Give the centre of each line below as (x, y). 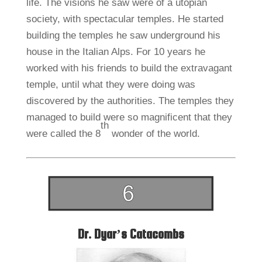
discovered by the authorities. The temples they (130, 101)
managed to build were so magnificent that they (129, 118)
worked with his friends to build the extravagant (129, 68)
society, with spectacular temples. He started (125, 19)
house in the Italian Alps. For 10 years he (116, 52)
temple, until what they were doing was (111, 85)
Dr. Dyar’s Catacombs (131, 235)
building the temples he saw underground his (123, 36)
